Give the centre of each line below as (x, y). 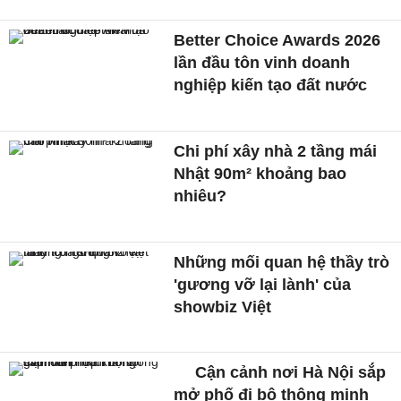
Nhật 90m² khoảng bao (260, 174)
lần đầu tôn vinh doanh (262, 63)
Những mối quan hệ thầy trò (282, 262)
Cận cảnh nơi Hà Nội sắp (289, 373)
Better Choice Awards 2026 (277, 41)
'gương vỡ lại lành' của (263, 284)
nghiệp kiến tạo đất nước (271, 85)
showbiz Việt (223, 307)
